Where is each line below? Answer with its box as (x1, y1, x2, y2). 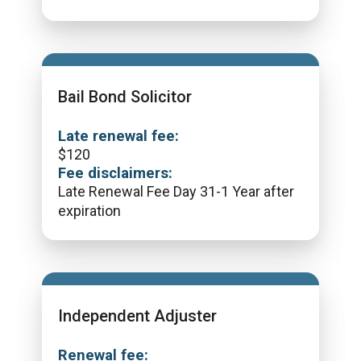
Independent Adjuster (58, 306, 217, 326)
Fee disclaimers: (58, 164, 172, 182)
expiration (58, 202, 121, 219)
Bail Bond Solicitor (58, 87, 192, 106)
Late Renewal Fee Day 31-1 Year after (58, 183, 294, 200)
